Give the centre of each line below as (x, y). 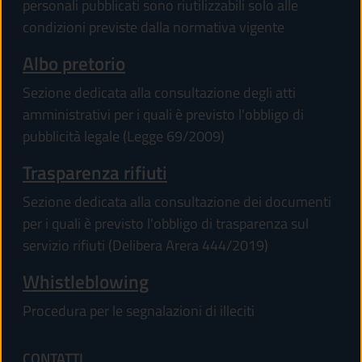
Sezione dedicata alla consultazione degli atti (159, 93)
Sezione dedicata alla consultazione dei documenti (177, 202)
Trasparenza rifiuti (95, 173)
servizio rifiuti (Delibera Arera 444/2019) (145, 246)
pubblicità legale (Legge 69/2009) (124, 137)
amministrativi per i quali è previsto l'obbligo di (163, 115)
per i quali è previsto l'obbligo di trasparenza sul (166, 224)
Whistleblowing (86, 282)
